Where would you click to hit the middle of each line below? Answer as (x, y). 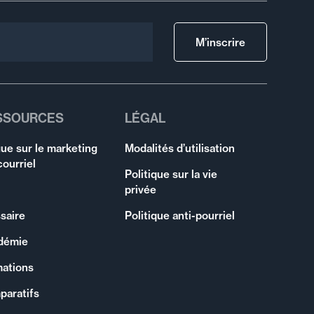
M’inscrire (220, 42)
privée (141, 189)
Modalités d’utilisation (180, 148)
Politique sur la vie (171, 174)
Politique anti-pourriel (180, 215)
